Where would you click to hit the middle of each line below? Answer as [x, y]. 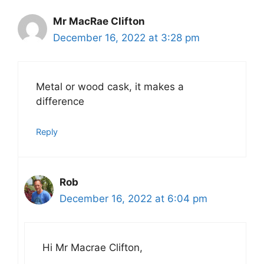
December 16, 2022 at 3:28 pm [126, 37]
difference [60, 102]
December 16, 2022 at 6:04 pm [133, 198]
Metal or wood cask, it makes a [110, 87]
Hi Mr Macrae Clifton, [93, 248]
